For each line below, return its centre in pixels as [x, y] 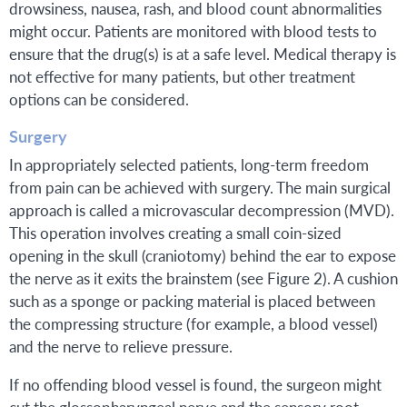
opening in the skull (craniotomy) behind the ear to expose [203, 255]
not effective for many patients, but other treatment [182, 77]
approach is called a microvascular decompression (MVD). [202, 209]
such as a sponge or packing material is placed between [192, 300]
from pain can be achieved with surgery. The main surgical [200, 187]
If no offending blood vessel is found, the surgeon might [195, 384]
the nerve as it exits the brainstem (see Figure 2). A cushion [203, 278]
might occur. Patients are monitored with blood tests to [193, 31]
